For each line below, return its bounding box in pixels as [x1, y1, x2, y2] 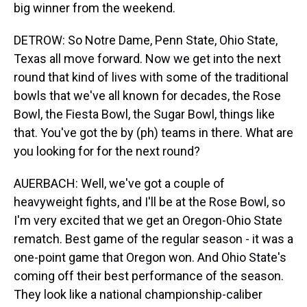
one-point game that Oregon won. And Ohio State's [14, 250, 286, 265]
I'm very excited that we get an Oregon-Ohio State [14, 213, 282, 228]
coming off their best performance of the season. [14, 269, 284, 283]
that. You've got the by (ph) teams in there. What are [14, 125, 293, 140]
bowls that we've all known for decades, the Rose [14, 88, 281, 103]
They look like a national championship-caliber [14, 287, 262, 302]
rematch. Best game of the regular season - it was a [14, 232, 293, 246]
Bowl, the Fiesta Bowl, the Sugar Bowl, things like [14, 107, 275, 121]
